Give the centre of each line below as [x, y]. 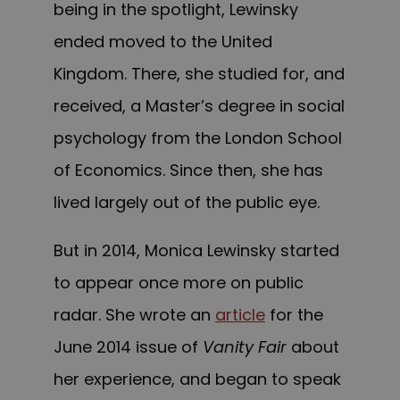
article [240, 315]
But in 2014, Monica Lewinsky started [196, 251]
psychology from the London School [198, 138]
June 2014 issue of [128, 347]
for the [294, 315]
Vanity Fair [245, 347]
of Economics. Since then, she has [188, 171]
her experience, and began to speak [197, 379]
